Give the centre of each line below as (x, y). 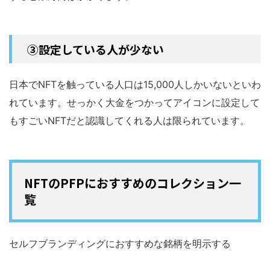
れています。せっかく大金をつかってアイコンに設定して (134, 102)
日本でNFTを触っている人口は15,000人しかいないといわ (135, 84)
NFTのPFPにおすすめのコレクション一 (133, 183)
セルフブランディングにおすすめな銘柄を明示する (120, 243)
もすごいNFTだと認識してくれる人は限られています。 (129, 120)
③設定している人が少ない (96, 49)
